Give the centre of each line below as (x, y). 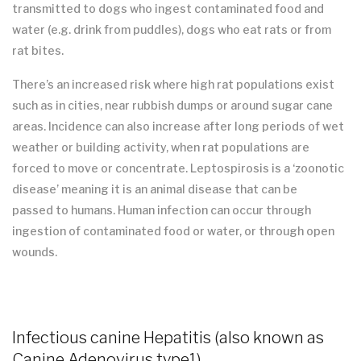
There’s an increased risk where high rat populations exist (173, 85)
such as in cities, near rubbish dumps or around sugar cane (172, 106)
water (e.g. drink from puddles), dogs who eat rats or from (172, 30)
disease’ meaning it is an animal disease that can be (155, 189)
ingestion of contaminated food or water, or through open (173, 231)
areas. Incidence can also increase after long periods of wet (178, 127)
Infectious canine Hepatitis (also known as (168, 338)
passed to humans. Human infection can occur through (162, 210)
